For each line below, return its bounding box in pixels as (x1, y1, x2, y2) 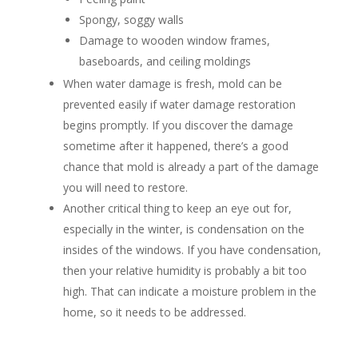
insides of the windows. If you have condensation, (62, 242, 321, 258)
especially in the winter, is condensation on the (62, 221, 304, 237)
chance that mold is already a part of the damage (62, 159, 319, 175)
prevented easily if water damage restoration (62, 97, 296, 113)
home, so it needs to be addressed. (62, 304, 246, 320)
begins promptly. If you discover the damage (62, 117, 293, 133)
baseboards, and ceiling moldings (78, 54, 251, 70)
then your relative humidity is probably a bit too (62, 263, 307, 279)
